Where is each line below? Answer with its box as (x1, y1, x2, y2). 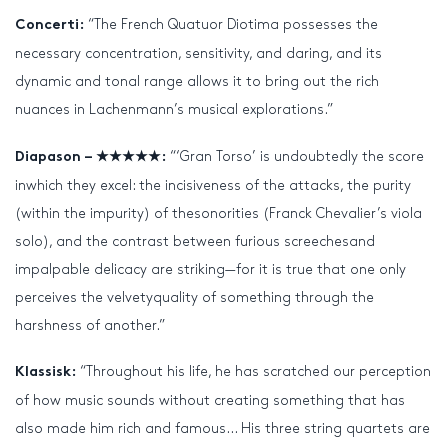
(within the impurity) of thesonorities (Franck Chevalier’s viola (15, 206, 422, 220)
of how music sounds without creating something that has (15, 393, 405, 407)
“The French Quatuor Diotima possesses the (84, 18, 378, 32)
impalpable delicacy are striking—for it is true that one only (15, 262, 406, 276)
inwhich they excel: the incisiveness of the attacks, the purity (15, 178, 411, 192)
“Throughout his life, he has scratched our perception (76, 364, 431, 378)
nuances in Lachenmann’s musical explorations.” (15, 103, 333, 117)
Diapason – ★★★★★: (15, 150, 166, 164)
